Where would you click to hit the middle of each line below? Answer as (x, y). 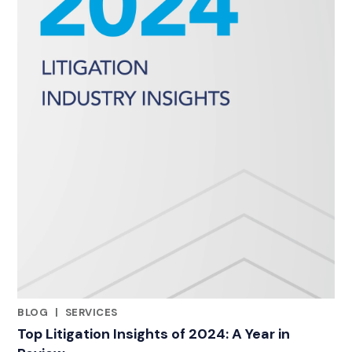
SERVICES (91, 312)
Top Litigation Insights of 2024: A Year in (154, 334)
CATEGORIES (52, 323)
